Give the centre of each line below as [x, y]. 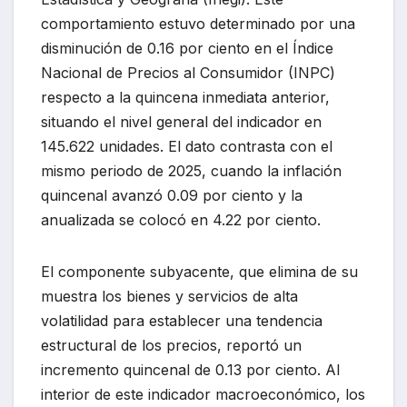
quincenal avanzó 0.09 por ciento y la [172, 196]
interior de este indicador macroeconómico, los [203, 395]
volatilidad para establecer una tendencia [182, 321]
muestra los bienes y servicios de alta [169, 297]
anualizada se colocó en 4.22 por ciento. [181, 220]
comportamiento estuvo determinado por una [198, 24]
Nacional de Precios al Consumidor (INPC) [188, 73]
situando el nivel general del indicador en [181, 122]
